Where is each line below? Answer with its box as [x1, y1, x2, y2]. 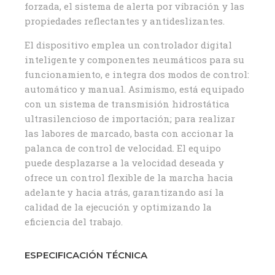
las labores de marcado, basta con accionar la [25, 126, 234, 139]
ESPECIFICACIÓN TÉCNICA [25, 249, 147, 261]
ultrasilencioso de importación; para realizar [25, 112, 235, 125]
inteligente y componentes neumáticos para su [25, 53, 244, 66]
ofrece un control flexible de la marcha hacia [25, 171, 233, 184]
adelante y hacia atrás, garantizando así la [25, 185, 224, 198]
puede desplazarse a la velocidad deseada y [25, 156, 224, 169]
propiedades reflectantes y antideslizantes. [25, 14, 225, 27]
